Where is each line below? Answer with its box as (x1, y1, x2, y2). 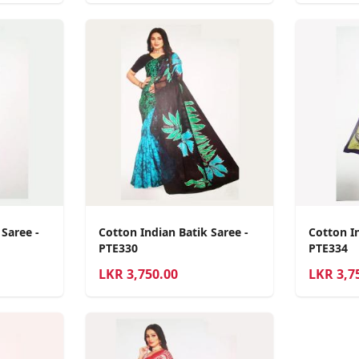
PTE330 (99, 240, 139, 256)
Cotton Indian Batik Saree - (99, 224, 249, 240)
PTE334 (308, 240, 348, 256)
